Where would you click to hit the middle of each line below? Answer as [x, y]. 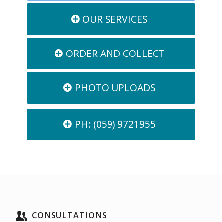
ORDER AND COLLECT [115, 53]
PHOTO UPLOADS [115, 87]
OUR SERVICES [115, 19]
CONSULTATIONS [69, 215]
